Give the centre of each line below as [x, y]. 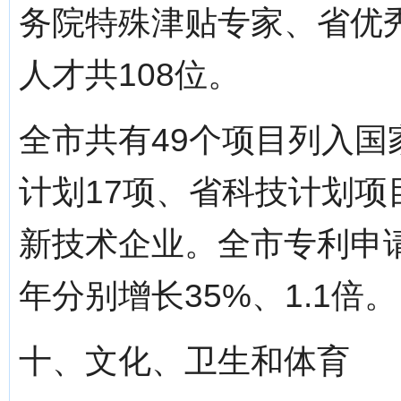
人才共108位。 [130, 75]
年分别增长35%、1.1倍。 [208, 296]
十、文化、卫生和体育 [184, 361]
